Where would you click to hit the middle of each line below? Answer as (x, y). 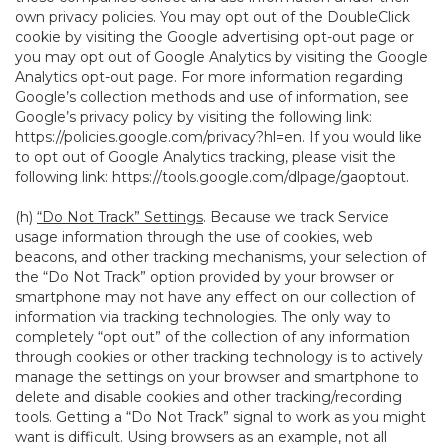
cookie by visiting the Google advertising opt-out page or (214, 37)
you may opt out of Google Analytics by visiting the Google (221, 57)
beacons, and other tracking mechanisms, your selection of (220, 257)
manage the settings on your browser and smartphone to (217, 377)
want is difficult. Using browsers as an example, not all (201, 437)
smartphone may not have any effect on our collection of (215, 297)
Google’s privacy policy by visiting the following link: (193, 117)
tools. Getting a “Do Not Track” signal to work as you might (220, 417)
